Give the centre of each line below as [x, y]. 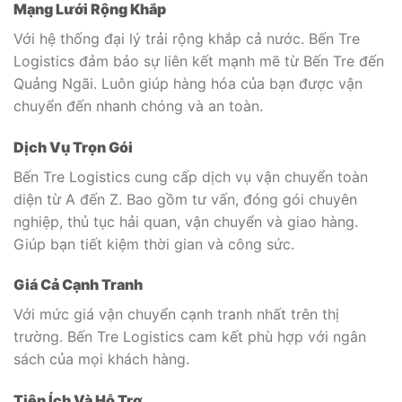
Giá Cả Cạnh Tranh [78, 285]
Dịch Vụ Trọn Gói [73, 147]
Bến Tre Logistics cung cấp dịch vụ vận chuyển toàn [191, 176]
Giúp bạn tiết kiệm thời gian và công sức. [154, 244]
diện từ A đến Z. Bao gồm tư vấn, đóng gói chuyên [185, 199]
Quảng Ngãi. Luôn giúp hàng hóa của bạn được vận [188, 83]
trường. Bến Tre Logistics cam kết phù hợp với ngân [190, 337]
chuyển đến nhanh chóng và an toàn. [138, 105]
